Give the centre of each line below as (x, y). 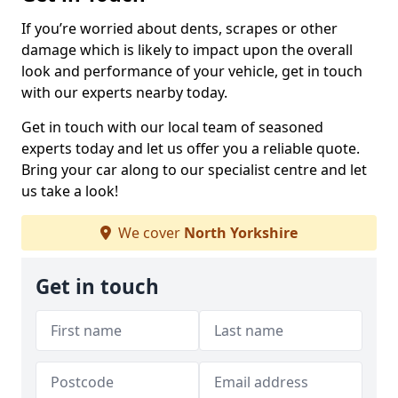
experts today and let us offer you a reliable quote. (191, 148)
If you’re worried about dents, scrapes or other (179, 28)
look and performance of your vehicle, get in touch (192, 71)
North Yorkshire (241, 233)
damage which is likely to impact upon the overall (187, 50)
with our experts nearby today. (124, 92)
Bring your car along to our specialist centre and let (194, 170)
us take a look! (70, 191)
